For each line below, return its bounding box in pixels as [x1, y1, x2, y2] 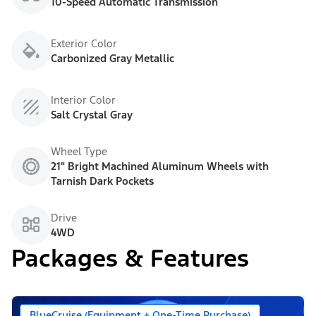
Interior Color [51, 93, 116, 107]
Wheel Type [51, 145, 107, 159]
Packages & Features [11, 243, 249, 274]
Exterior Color [51, 37, 117, 51]
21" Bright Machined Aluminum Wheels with [51, 159, 269, 174]
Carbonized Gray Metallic [51, 51, 174, 66]
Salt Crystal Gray [51, 108, 133, 122]
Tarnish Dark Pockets [51, 174, 154, 188]
